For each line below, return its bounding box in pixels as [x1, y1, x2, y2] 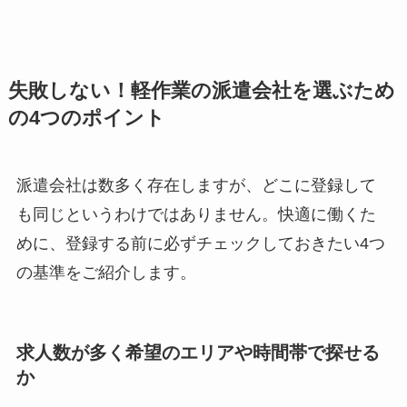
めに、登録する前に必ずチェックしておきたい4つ [15, 233, 385, 253]
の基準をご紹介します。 [15, 263, 196, 282]
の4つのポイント [7, 106, 165, 129]
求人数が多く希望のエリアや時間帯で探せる [15, 342, 380, 362]
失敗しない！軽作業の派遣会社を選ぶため [7, 79, 395, 102]
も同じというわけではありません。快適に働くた [15, 204, 376, 223]
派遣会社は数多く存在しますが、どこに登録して [15, 175, 376, 194]
